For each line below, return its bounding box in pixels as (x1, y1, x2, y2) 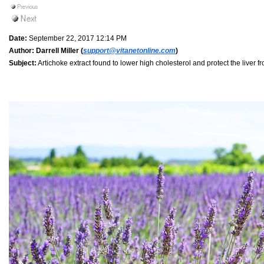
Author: (9, 46, 34, 55)
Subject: (9, 58, 37, 67)
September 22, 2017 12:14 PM (27, 34, 127, 42)
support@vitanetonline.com (83, 46, 176, 55)
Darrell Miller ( (34, 46, 83, 55)
